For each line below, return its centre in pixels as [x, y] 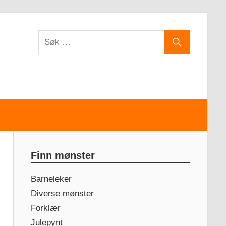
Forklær [45, 208]
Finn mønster [63, 155]
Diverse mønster [62, 193]
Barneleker [51, 179]
